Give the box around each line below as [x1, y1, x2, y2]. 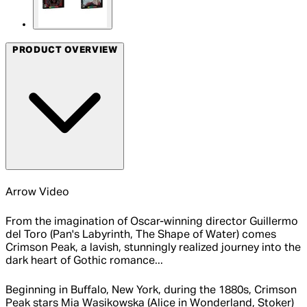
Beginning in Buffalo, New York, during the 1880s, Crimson [5, 285, 297, 297]
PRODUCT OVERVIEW [12, 45, 118, 55]
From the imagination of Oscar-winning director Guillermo [5, 217, 298, 228]
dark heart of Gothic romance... [5, 256, 163, 267]
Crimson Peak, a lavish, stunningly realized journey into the [5, 243, 301, 254]
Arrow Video [5, 187, 69, 199]
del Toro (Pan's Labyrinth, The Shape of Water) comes [5, 230, 276, 241]
